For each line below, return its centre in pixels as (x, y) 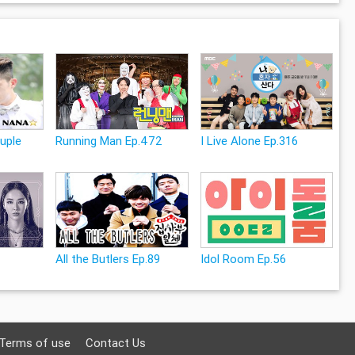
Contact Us (116, 343)
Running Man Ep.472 (109, 140)
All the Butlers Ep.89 (107, 259)
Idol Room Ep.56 (243, 259)
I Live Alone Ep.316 (249, 140)
